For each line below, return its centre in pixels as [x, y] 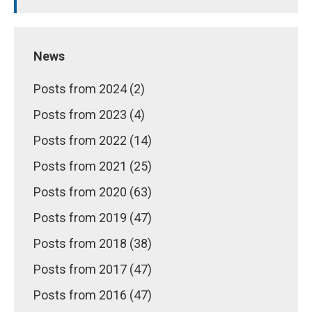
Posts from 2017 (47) [93, 269]
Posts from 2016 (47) [93, 295]
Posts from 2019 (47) [93, 218]
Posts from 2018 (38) [93, 243]
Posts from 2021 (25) [93, 166]
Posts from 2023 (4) [89, 115]
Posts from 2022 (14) [93, 140]
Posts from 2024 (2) [89, 89]
